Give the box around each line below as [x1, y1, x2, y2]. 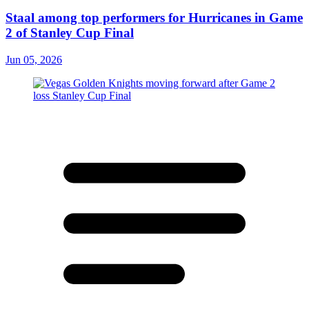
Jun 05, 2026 [6, 53, 62, 66]
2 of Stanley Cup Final [6, 25, 134, 40]
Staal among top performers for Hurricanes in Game [6, 10, 303, 25]
